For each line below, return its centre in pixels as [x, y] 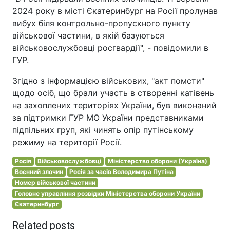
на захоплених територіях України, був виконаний [114, 105]
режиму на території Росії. [67, 142]
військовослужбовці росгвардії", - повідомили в [110, 47]
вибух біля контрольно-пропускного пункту [101, 23]
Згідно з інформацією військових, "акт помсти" [108, 80]
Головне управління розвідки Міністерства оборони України [107, 193]
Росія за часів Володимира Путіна [122, 171]
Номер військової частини [55, 182]
